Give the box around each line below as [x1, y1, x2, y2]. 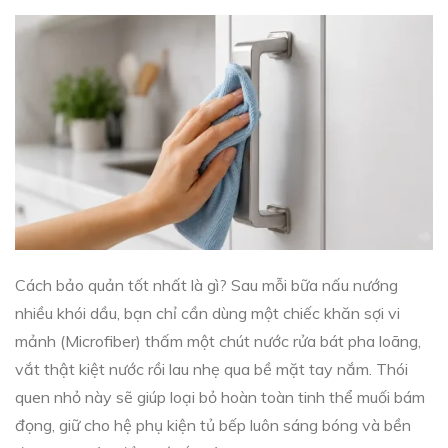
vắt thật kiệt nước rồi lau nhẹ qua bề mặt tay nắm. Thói [15, 359, 408, 380]
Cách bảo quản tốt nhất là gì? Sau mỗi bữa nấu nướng [15, 275, 398, 296]
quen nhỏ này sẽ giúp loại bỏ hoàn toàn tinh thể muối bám [15, 387, 425, 408]
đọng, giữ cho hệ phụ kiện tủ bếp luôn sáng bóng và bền [15, 415, 411, 436]
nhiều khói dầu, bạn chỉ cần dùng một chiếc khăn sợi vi [15, 303, 400, 324]
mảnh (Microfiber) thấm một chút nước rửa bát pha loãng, [15, 331, 421, 352]
